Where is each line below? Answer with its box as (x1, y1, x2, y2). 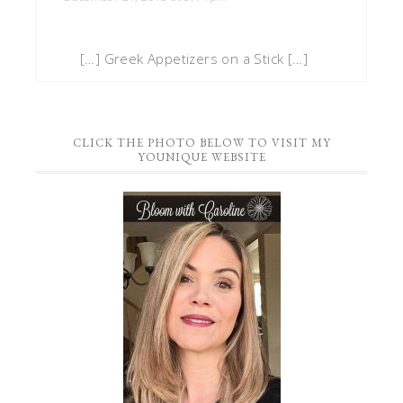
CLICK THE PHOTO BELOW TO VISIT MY (72, 134, 331, 150)
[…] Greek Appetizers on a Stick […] (80, 49, 308, 67)
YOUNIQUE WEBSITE (137, 148, 266, 165)
